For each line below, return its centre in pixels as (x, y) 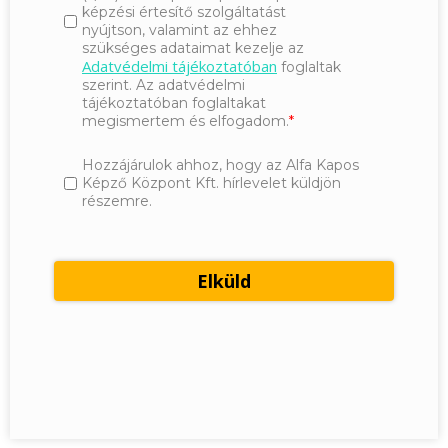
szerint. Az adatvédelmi (163, 85)
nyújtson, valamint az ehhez (179, 30)
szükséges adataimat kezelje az (193, 48)
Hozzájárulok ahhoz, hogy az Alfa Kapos (220, 165)
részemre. (117, 201)
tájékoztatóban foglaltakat (174, 103)
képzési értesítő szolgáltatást (184, 12)
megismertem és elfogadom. (185, 121)
